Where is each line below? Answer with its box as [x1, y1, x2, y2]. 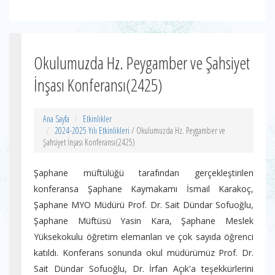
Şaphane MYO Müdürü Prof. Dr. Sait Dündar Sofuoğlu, [34, 199, 254, 211]
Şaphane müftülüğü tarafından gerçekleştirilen [34, 167, 254, 179]
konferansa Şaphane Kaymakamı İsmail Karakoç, [34, 183, 254, 195]
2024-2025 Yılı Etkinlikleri [55, 125, 130, 136]
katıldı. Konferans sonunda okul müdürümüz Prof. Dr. [34, 247, 254, 258]
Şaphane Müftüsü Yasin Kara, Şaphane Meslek [34, 215, 254, 227]
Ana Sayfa [43, 113, 69, 125]
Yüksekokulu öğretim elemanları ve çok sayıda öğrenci [34, 231, 254, 242]
